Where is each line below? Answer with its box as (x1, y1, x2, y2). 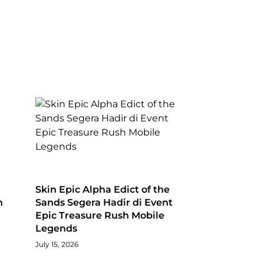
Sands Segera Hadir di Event (35, 197, 173, 209)
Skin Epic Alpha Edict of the (35, 184, 170, 196)
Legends (35, 223, 77, 235)
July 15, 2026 (35, 240, 78, 249)
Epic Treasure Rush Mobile (35, 210, 164, 222)
